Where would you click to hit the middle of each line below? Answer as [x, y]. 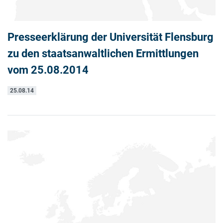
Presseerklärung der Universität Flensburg [111, 37]
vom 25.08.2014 [48, 70]
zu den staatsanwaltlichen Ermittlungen [103, 54]
